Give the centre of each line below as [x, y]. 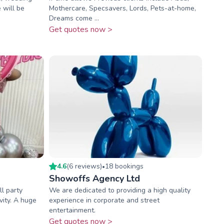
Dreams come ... [74, 18]
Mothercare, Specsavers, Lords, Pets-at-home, [122, 8]
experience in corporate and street [104, 200]
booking [126, 166]
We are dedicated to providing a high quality [119, 190]
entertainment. [72, 210]
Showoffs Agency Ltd [94, 178]
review [85, 166]
